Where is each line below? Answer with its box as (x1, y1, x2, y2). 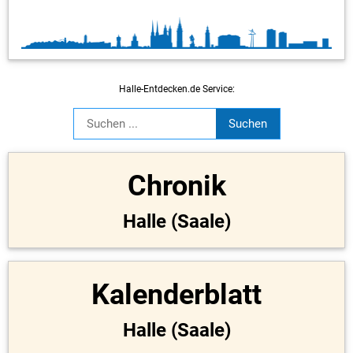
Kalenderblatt (91, 277, 262, 311)
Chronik (127, 169, 226, 203)
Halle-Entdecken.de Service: (118, 83, 235, 95)
